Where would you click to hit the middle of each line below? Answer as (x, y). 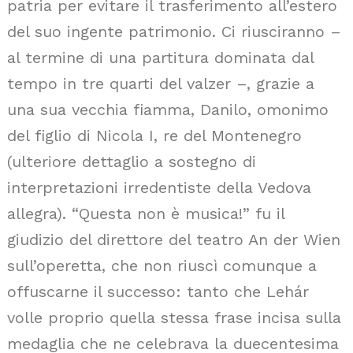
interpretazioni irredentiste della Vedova (159, 188)
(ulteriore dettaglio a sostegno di (132, 162)
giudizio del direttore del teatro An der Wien (174, 240)
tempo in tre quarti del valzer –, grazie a (161, 84)
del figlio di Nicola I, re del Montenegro (154, 136)
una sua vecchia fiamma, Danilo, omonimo (168, 110)
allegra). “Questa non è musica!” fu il (146, 214)
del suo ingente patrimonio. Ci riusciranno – (174, 32)
